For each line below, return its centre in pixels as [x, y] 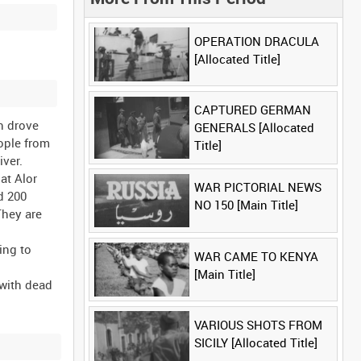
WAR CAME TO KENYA [256, 256]
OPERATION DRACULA [256, 41]
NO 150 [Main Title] [246, 205]
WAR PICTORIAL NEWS [257, 187]
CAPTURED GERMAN [252, 110]
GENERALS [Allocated [254, 128]
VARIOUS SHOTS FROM [258, 325]
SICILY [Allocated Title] [255, 343]
